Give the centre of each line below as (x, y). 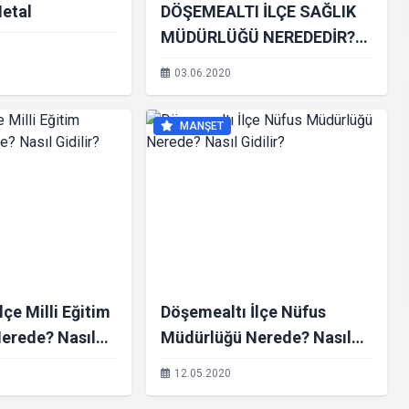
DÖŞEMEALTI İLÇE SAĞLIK (258, 11)
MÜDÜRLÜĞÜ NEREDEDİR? (258, 37)
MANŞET (200, 126)
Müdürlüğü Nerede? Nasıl (256, 337)
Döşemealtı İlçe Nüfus (243, 312)
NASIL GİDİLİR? (218, 63)
